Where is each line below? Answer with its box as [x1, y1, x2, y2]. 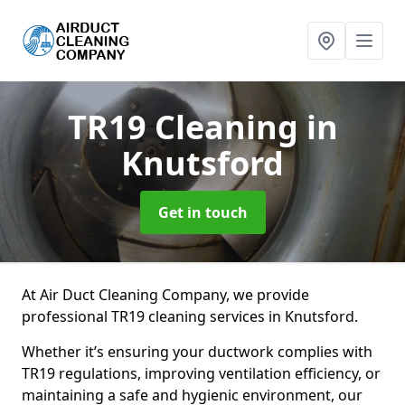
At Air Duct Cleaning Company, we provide [22, 285, 309, 305]
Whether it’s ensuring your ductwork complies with [22, 342, 372, 362]
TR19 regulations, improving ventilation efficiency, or [22, 363, 381, 383]
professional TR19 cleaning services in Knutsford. [22, 306, 358, 326]
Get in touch [157, 202, 248, 222]
